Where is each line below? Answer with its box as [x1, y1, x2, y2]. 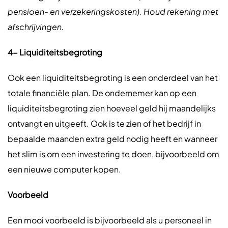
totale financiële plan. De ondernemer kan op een [8, 88, 196, 98]
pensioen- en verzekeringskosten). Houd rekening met [8, 6, 218, 17]
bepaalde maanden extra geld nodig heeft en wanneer [8, 133, 217, 144]
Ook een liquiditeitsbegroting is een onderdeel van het [8, 72, 218, 83]
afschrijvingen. [8, 21, 64, 32]
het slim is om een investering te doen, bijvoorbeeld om [8, 149, 219, 159]
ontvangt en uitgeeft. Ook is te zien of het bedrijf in [8, 118, 201, 129]
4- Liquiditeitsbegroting [8, 47, 102, 58]
